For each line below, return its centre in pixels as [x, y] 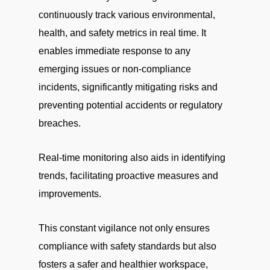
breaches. [60, 123]
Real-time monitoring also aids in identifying [132, 158]
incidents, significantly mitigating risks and [128, 87]
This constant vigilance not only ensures [124, 228]
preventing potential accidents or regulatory [130, 105]
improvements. [70, 194]
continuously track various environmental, [127, 15]
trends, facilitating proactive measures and [128, 176]
